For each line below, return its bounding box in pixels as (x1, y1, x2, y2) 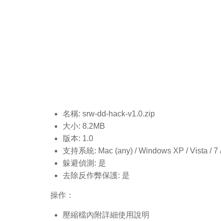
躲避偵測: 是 (63, 158, 106, 167)
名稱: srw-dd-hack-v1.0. (63, 109, 145, 118)
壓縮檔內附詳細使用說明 (63, 210, 149, 219)
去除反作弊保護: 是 (63, 171, 130, 180)
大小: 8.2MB (63, 121, 105, 130)
